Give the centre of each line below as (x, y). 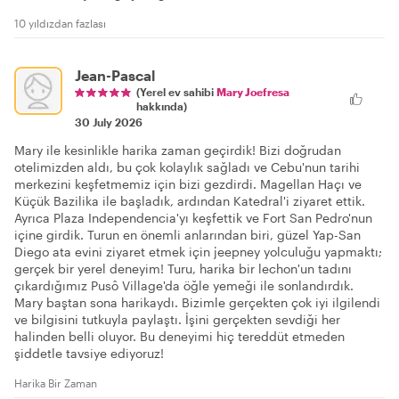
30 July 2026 (109, 122)
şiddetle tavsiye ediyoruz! (89, 353)
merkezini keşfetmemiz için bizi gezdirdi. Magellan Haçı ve (188, 184)
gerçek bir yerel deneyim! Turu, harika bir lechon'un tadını (183, 269)
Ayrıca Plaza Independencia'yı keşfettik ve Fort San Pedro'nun (193, 218)
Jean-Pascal (115, 75)
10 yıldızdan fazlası (60, 23)
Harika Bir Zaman (56, 383)
